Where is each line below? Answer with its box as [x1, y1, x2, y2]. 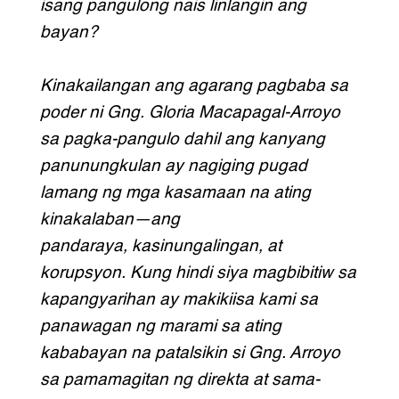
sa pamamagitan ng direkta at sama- [39, 370, 320, 388]
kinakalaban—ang [39, 210, 180, 228]
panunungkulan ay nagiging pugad [39, 157, 307, 175]
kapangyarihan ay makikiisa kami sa [39, 290, 318, 308]
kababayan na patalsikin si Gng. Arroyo [39, 344, 340, 362]
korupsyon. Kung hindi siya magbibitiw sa [39, 264, 356, 281]
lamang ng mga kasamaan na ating [39, 183, 311, 201]
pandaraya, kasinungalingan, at [39, 237, 281, 255]
